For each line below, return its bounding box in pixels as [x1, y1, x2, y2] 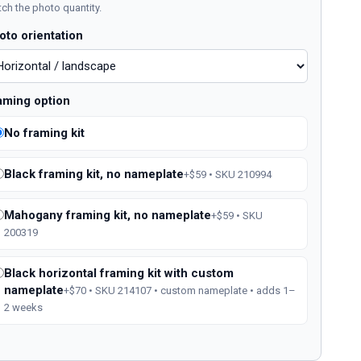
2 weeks [4, 301, 44, 313]
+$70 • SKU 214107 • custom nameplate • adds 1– [64, 284, 297, 297]
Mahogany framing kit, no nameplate [4, 207, 212, 222]
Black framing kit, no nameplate [4, 166, 185, 181]
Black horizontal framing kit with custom [4, 265, 234, 280]
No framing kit [4, 125, 85, 140]
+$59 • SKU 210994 [184, 168, 272, 180]
